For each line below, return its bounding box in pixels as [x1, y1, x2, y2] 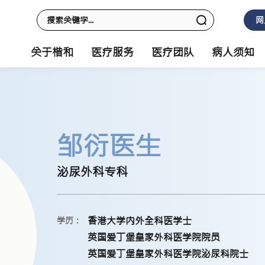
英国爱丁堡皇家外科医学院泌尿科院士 [88, 248, 248, 260]
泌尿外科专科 [57, 164, 128, 179]
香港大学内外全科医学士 [88, 215, 192, 227]
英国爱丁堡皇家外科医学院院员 [88, 231, 220, 243]
